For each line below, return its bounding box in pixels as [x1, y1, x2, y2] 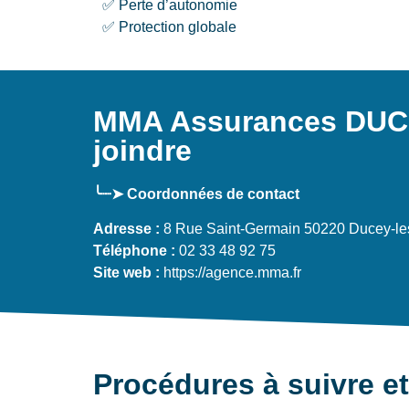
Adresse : [93, 221, 160, 237]
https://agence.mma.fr [160, 265, 301, 281]
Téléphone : [93, 243, 175, 259]
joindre [93, 133, 192, 167]
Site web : [93, 265, 160, 281]
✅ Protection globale [102, 19, 236, 36]
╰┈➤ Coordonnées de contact [93, 185, 299, 202]
